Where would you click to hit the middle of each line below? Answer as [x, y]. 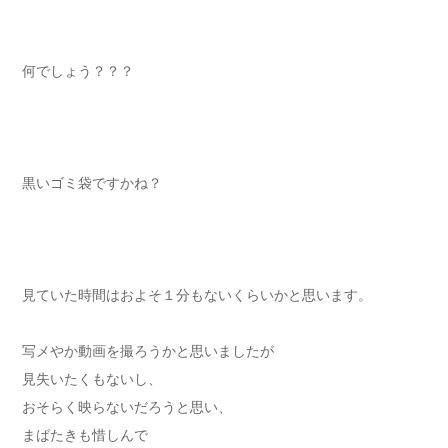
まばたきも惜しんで [85, 435]
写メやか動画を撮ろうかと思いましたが [148, 351]
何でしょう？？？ [78, 71]
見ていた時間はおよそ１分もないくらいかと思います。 [197, 295]
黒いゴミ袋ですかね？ [92, 183]
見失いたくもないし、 [92, 379]
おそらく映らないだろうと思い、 [127, 407]
